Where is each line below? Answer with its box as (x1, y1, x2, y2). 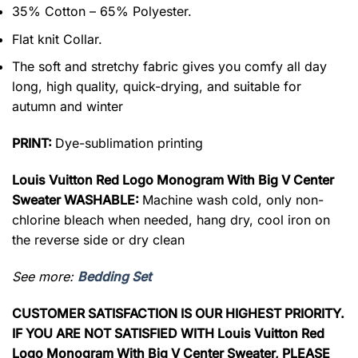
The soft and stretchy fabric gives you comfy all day (12, 58, 327, 75)
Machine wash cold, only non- (142, 192, 324, 209)
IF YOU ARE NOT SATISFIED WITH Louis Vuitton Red (12, 324, 324, 341)
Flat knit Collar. (12, 30, 102, 47)
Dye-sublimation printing (55, 135, 203, 152)
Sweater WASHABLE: (12, 192, 142, 209)
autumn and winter (12, 98, 123, 115)
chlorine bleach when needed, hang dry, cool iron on (12, 212, 330, 229)
